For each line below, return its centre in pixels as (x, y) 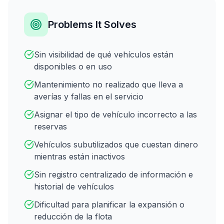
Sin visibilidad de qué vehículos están (104, 54)
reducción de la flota (73, 216)
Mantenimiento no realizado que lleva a (108, 84)
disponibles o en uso (73, 66)
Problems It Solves (92, 24)
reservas (50, 126)
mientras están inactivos (79, 156)
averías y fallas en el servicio (89, 96)
